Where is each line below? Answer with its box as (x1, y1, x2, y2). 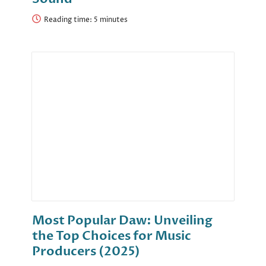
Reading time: (44, 15, 94, 26)
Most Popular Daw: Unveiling (32, 212, 213, 230)
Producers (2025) (32, 243, 140, 261)
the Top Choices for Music (32, 227, 191, 245)
